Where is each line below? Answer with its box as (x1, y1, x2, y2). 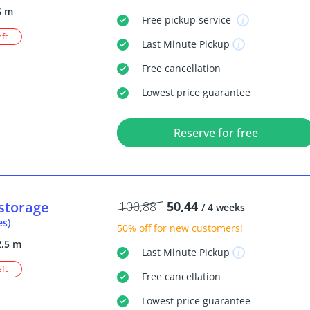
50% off (116, 221, 151, 235)
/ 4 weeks (201, 201, 245, 215)
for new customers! (150, 221, 243, 235)
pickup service (161, 13, 234, 27)
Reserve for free (174, 125, 259, 141)
